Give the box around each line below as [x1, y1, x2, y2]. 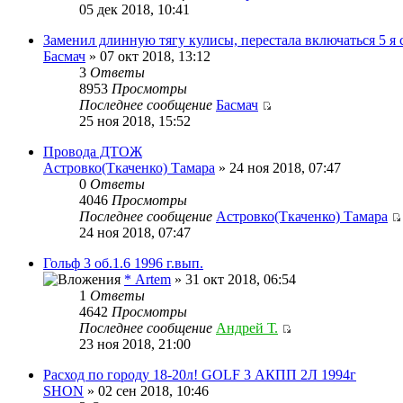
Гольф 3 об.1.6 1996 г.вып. [43, 255, 203, 271]
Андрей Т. [216, 319, 278, 336]
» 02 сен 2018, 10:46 [84, 382, 209, 399]
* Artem [124, 271, 171, 287]
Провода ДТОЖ [43, 143, 142, 159]
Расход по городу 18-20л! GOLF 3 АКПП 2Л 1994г [43, 366, 356, 382]
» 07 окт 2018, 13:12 [85, 48, 210, 64]
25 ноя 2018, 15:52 [79, 112, 191, 129]
